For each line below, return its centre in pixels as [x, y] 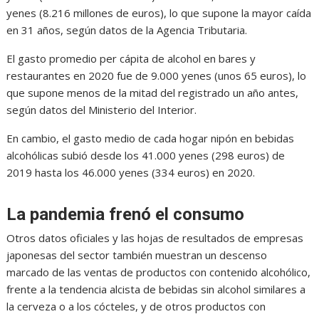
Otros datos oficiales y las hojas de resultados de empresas [155, 238]
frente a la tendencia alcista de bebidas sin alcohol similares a [156, 289]
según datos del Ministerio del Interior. [102, 110]
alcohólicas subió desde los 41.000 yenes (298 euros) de [146, 156]
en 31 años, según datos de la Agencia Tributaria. [127, 30]
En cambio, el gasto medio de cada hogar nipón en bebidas [151, 138]
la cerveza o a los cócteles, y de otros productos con [136, 307]
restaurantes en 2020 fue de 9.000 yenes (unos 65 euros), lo [157, 76]
